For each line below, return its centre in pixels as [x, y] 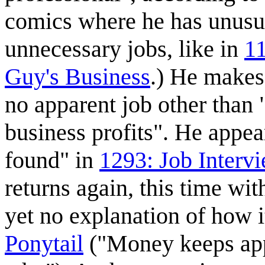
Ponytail [44, 243]
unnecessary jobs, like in [125, 49]
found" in [52, 160]
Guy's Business [77, 76]
